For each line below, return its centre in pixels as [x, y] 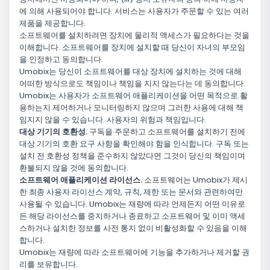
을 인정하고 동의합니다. [61, 60]
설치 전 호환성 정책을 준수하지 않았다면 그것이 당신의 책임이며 [132, 156]
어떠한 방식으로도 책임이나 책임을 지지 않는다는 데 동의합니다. [132, 84]
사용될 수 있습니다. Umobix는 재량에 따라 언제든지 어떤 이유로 [132, 204]
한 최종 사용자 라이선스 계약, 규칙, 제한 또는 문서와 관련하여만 [131, 192]
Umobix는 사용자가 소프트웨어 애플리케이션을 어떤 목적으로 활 [133, 96]
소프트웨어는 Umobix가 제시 [195, 180]
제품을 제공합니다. [52, 24]
